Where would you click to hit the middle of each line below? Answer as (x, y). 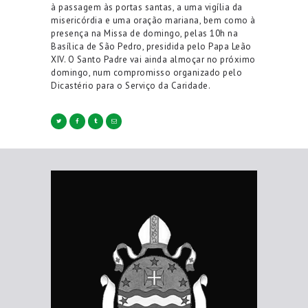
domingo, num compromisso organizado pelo (146, 72)
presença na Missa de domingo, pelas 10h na (144, 33)
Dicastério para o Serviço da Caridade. (131, 85)
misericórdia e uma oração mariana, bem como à (153, 20)
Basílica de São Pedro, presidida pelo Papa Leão (151, 46)
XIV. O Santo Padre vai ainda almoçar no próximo (153, 59)
